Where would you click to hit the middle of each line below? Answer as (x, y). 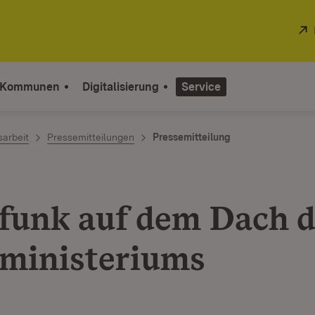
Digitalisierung (121, 86)
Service (201, 86)
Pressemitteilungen (91, 137)
